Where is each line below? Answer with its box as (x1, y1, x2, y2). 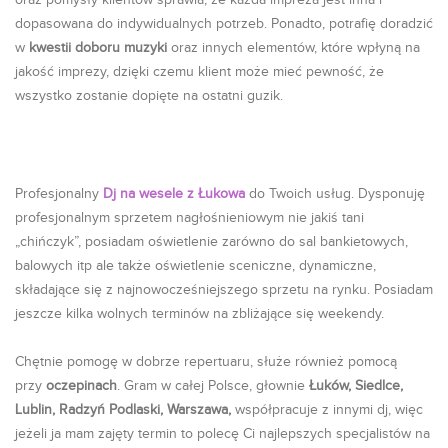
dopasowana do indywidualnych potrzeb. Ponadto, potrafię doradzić (15, 16, 433, 32)
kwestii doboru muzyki (29, 40, 167, 56)
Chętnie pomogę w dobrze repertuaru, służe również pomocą (15, 354, 397, 370)
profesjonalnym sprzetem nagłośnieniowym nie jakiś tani (15, 210, 364, 226)
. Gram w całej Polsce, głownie (117, 378, 305, 394)
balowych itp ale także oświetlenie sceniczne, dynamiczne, (15, 258, 376, 274)
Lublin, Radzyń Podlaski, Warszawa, (15, 402, 235, 418)
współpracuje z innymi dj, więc (235, 402, 423, 418)
